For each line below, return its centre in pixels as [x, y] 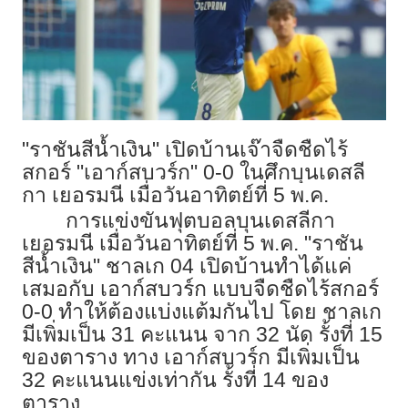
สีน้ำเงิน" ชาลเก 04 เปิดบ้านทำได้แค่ [187, 266]
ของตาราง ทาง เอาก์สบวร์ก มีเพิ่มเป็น [191, 357]
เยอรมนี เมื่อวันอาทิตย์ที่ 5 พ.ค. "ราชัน [193, 244]
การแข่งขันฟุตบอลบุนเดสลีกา [200, 221]
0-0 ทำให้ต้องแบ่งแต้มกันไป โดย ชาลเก [202, 312]
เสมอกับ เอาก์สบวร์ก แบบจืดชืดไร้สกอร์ [200, 289]
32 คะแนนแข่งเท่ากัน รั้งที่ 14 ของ [175, 380]
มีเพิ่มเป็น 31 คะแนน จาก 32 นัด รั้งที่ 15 [202, 335]
